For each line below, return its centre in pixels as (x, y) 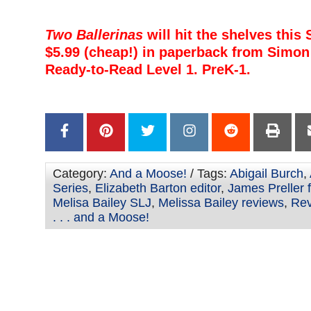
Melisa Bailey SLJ (102, 202)
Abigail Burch (267, 173)
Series (70, 188)
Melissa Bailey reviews (221, 202)
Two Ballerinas (94, 34)
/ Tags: (208, 173)
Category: (81, 173)
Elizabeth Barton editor (158, 188)
